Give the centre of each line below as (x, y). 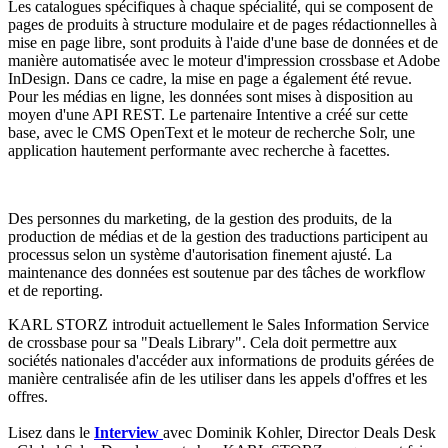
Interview (128, 433)
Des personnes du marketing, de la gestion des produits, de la (200, 219)
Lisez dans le (51, 433)
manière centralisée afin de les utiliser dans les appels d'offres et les (217, 379)
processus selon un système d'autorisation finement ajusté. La (200, 255)
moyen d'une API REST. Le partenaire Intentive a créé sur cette (208, 115)
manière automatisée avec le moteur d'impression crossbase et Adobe (224, 61)
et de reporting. (55, 291)
